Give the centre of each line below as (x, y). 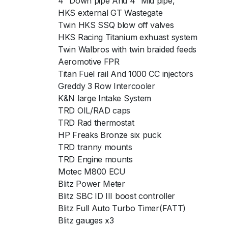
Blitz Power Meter (92, 183)
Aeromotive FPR (89, 61)
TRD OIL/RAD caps (94, 110)
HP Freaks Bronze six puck (110, 135)
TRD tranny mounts (95, 147)
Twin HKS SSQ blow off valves (116, 25)
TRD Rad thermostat (96, 122)
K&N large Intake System (105, 98)
